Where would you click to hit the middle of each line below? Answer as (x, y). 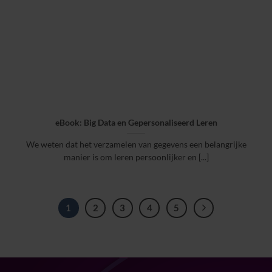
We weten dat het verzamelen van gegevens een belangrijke (136, 145)
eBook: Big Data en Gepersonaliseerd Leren (136, 123)
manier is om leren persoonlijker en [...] (136, 158)
